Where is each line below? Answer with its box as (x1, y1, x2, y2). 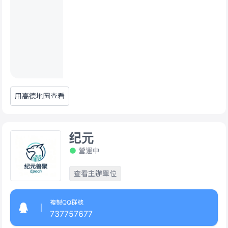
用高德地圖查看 (15, 92, 65, 100)
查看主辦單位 (74, 169, 117, 178)
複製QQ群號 (50, 198, 83, 206)
